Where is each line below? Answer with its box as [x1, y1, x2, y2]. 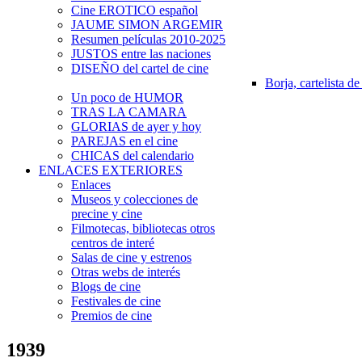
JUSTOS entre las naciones [71, 47, 211, 61]
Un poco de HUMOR [71, 90, 183, 104]
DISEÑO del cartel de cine [71, 61, 208, 75]
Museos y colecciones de [71, 192, 198, 206]
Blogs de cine [71, 280, 141, 293]
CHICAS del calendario [71, 149, 194, 162]
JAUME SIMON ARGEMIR [71, 18, 223, 32]
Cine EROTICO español [71, 3, 198, 17]
